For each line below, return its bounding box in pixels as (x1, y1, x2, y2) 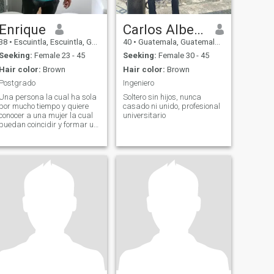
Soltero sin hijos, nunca (122, 92, 201, 102)
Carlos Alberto (193, 21, 204, 37)
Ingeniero (122, 78, 154, 88)
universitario (122, 110, 166, 120)
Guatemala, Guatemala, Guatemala (136, 37, 215, 46)
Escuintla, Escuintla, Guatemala (12, 37, 92, 46)
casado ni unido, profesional (122, 101, 220, 111)
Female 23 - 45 (32, 51, 85, 61)
